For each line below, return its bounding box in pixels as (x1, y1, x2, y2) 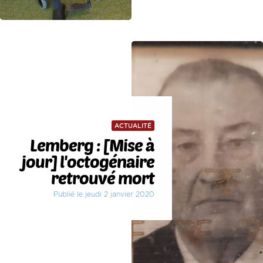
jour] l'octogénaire (21, 151, 154, 172)
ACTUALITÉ (114, 123, 151, 130)
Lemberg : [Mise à (29, 135, 154, 156)
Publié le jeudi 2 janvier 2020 (53, 191, 154, 198)
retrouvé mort (50, 168, 154, 188)
